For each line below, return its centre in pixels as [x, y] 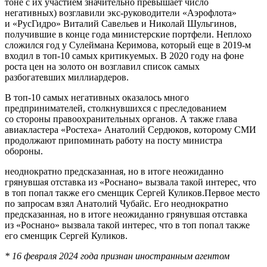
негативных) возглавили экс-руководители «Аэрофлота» [121, 13]
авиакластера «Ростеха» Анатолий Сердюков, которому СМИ [131, 129]
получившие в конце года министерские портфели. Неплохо [128, 34]
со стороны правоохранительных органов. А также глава [121, 119]
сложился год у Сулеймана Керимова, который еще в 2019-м [128, 45]
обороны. [24, 151]
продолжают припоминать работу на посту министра [114, 140]
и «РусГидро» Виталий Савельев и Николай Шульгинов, [121, 23]
